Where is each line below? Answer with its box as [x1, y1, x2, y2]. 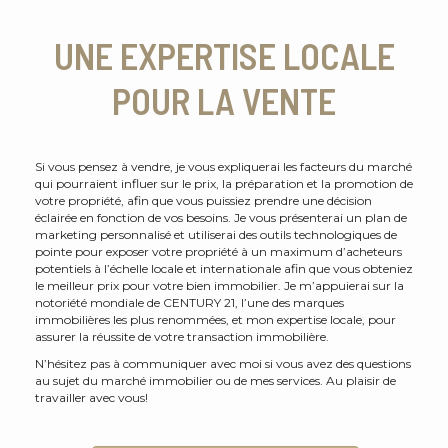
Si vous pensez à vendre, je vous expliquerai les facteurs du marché [35, 159, 412, 175]
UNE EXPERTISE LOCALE [53, 34, 395, 78]
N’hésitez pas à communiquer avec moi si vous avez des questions [35, 356, 411, 372]
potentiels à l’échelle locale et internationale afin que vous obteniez [35, 261, 413, 277]
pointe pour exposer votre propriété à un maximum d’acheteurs [35, 244, 402, 260]
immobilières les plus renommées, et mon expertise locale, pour [35, 312, 396, 328]
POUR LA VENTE [112, 79, 336, 123]
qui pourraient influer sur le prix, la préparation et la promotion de [35, 176, 413, 192]
